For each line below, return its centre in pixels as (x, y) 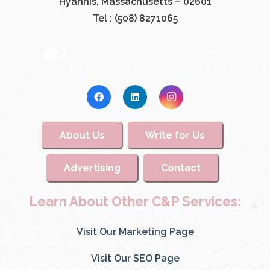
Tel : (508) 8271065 (135, 19)
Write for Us (175, 135)
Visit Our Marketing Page (135, 232)
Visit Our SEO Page (135, 259)
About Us (82, 135)
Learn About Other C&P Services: (135, 202)
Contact (181, 168)
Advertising (92, 168)
